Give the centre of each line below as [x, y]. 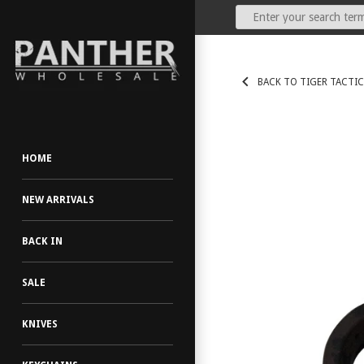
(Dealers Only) [93, 9]
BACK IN [42, 241]
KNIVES [40, 324]
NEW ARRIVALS [58, 200]
